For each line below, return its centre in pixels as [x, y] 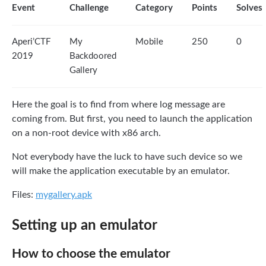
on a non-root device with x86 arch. [86, 133]
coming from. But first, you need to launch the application [132, 119]
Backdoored [93, 56]
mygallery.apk [64, 195]
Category [154, 8]
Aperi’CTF [31, 42]
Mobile [149, 42]
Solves [249, 8]
